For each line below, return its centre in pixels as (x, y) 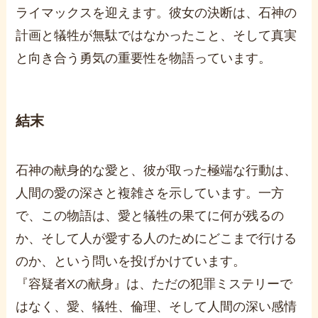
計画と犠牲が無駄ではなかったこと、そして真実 (157, 36)
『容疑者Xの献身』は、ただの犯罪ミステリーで (154, 284)
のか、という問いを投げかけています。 (131, 261)
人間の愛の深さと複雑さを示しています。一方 (150, 193)
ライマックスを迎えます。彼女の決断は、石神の (157, 13)
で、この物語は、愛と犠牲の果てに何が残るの (150, 215)
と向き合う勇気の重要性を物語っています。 (144, 59)
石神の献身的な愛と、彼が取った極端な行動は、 (157, 170)
